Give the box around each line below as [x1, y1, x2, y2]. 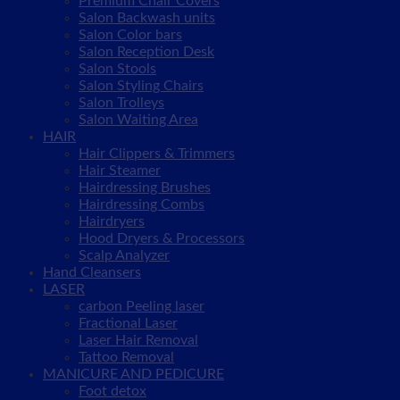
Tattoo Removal [79, 350, 174, 364]
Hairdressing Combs [79, 197, 204, 212]
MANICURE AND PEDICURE [43, 367, 224, 381]
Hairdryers [79, 214, 145, 229]
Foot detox [79, 384, 146, 398]
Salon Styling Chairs [79, 79, 204, 93]
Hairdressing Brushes [79, 180, 211, 195]
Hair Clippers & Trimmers [79, 146, 235, 161]
